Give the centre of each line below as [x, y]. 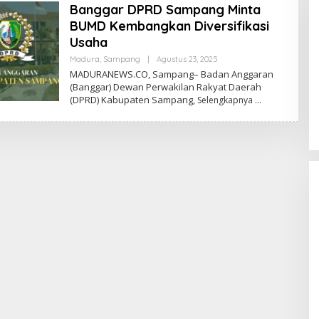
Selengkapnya [225, 100]
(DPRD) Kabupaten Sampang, [133, 100]
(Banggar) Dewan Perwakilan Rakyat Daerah [165, 87]
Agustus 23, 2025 [187, 59]
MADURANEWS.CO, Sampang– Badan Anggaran [171, 74]
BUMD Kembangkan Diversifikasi [169, 26]
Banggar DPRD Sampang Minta [165, 10]
